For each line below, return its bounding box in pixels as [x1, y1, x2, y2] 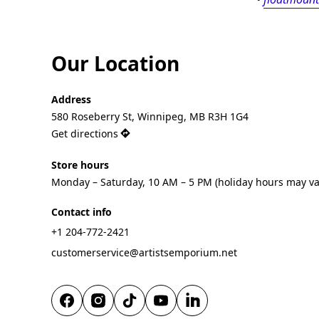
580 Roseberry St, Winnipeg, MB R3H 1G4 [51, 109, 249, 123]
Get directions [51, 127, 118, 141]
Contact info [51, 205, 112, 219]
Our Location [51, 50, 179, 78]
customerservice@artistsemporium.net [51, 245, 237, 259]
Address [51, 92, 91, 106]
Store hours [51, 157, 109, 172]
